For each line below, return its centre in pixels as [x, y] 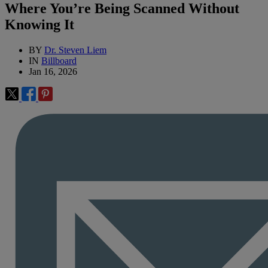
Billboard [59, 61]
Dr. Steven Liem [75, 50]
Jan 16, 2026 [53, 72]
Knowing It [39, 25]
